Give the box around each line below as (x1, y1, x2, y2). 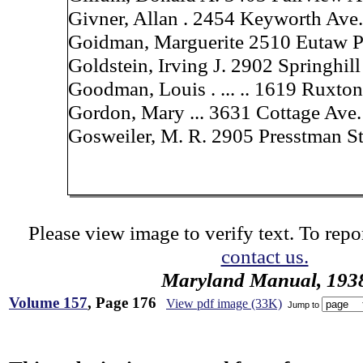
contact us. (220, 245, 309, 267)
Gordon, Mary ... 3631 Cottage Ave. (68, 100, 361, 123)
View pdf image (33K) (166, 297, 282, 310)
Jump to (285, 299, 322, 310)
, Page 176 (88, 294, 156, 311)
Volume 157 (9, 294, 88, 311)
